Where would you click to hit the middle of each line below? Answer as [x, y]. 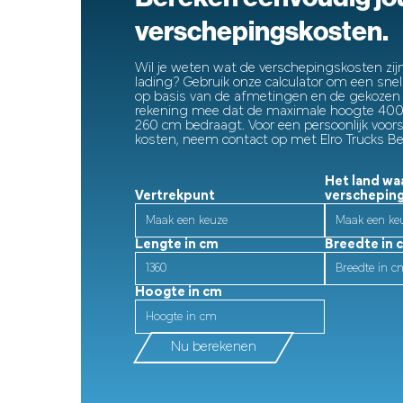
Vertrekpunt [175, 197]
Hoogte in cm [179, 293]
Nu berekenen [214, 348]
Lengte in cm [177, 244]
